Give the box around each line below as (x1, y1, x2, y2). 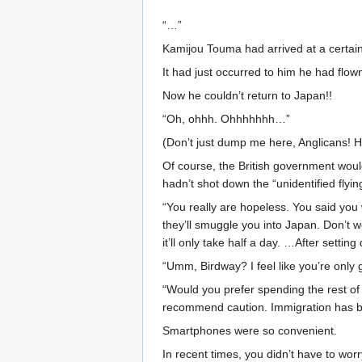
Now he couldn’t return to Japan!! (162, 89, 332, 102)
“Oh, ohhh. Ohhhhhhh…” (162, 112, 290, 125)
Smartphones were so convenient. (162, 324, 337, 337)
